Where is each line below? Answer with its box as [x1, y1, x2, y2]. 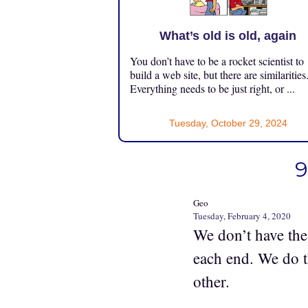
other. [193, 270, 230, 291]
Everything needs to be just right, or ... [130, 80, 295, 96]
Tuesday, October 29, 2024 [168, 117, 287, 129]
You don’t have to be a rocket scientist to [130, 53, 304, 68]
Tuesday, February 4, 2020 [193, 209, 291, 222]
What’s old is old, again [159, 28, 297, 43]
